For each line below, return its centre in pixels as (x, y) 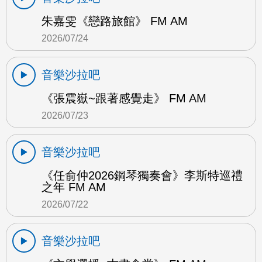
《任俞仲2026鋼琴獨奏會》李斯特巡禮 (142, 175)
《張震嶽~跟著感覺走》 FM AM (124, 98)
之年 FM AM (74, 187)
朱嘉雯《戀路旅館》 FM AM (115, 21)
